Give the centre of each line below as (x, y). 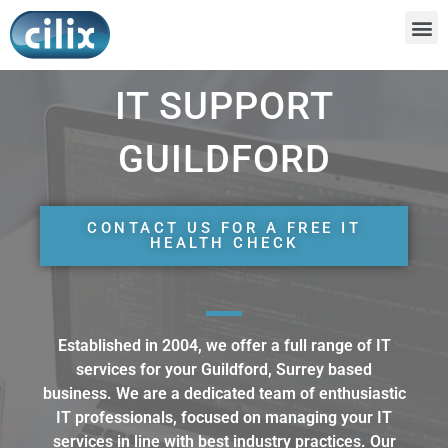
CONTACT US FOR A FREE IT (224, 228)
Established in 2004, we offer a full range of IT (224, 345)
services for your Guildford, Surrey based (224, 369)
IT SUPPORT (224, 106)
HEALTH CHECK (224, 243)
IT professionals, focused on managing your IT (224, 417)
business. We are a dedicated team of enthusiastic (224, 393)
